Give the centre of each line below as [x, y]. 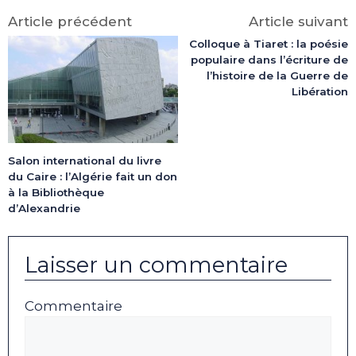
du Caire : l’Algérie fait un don [93, 176]
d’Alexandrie [44, 208]
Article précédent [70, 22]
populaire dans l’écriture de [269, 60]
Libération [320, 92]
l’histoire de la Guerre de [277, 76]
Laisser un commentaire [156, 265]
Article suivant [298, 22]
